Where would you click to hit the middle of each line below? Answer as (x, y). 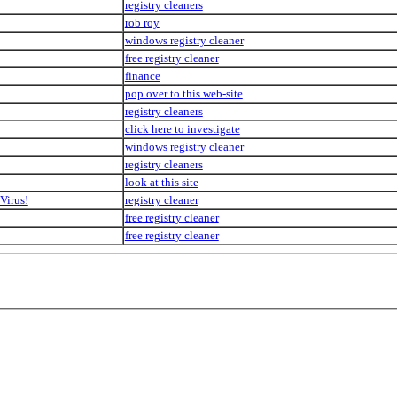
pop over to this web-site (183, 93)
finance (142, 75)
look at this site (161, 182)
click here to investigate (182, 128)
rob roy (142, 22)
